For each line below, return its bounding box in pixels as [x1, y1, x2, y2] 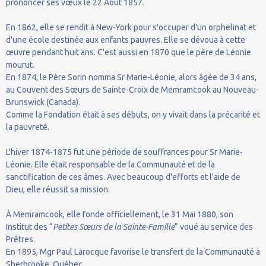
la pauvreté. [6, 122, 49, 132]
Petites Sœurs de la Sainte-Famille [53, 221, 175, 232]
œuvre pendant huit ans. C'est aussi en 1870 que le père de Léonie [6, 47, 251, 57]
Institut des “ [6, 221, 53, 232]
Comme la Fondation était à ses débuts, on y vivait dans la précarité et [6, 109, 260, 119]
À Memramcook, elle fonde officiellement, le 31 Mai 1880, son [6, 209, 233, 219]
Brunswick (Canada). [6, 97, 80, 107]
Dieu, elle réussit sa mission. [6, 184, 110, 194]
